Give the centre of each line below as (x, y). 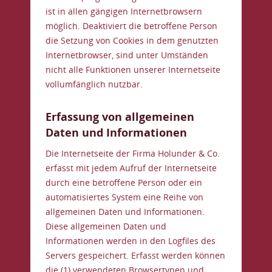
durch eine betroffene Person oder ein (124, 182)
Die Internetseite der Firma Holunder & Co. (133, 153)
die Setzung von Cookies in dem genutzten (132, 40)
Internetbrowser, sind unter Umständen (127, 55)
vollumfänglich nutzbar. (94, 84)
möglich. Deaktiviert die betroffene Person (131, 26)
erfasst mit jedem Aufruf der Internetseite (131, 168)
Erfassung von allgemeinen (120, 117)
